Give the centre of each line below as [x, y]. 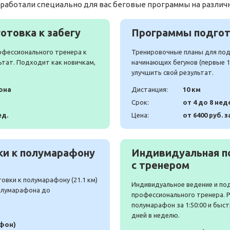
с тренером [160, 165]
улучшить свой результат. [172, 73]
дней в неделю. [156, 215]
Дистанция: [150, 90]
